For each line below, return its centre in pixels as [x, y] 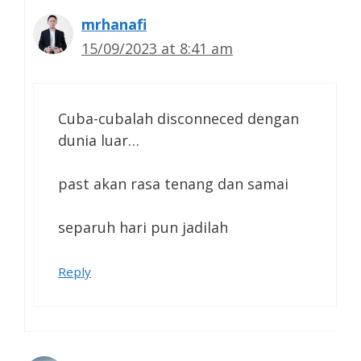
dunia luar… [99, 140]
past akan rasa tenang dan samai [173, 183]
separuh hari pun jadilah [143, 227]
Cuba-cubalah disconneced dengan [178, 118]
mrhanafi [114, 24]
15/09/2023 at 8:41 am [157, 48]
